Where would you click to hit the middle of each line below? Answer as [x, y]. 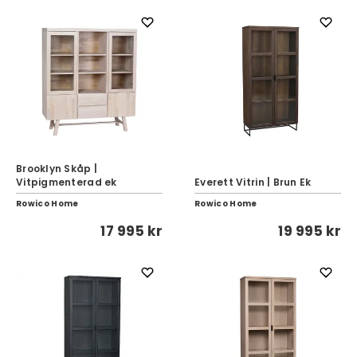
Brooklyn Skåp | [57, 169]
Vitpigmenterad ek [67, 182]
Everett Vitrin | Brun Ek [253, 182]
